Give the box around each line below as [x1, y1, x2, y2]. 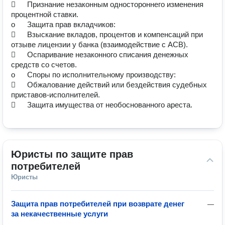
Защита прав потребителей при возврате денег [11, 199, 184, 208]
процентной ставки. [11, 10, 78, 19]
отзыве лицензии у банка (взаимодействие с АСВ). [11, 40, 188, 49]
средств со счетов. [11, 60, 77, 69]
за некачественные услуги [11, 209, 108, 218]
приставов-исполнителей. [11, 90, 100, 99]
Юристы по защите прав [11, 149, 133, 160]
